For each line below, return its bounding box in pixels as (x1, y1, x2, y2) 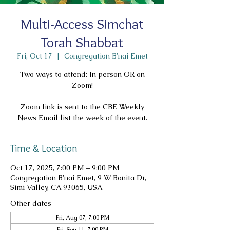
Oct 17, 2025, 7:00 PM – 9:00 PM (10, 163, 120, 173)
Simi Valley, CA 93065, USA (10, 183, 103, 193)
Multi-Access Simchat (21, 15, 144, 33)
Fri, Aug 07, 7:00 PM (55, 214, 109, 222)
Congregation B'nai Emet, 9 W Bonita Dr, (10, 173, 146, 183)
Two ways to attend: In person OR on (20, 70, 145, 80)
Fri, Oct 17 (16, 51, 52, 61)
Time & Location (10, 142, 78, 155)
